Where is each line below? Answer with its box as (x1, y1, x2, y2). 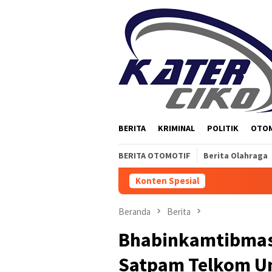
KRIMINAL (158, 123, 195, 134)
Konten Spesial (135, 175, 199, 186)
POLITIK (207, 123, 239, 134)
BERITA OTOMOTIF (118, 150, 191, 161)
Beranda (118, 206, 151, 217)
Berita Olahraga (203, 150, 268, 161)
